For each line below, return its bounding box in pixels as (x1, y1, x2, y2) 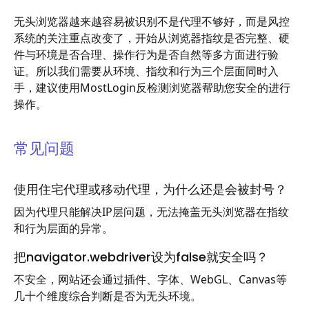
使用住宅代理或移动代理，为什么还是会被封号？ (14, 181, 287, 199)
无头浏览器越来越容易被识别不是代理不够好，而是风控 (14, 14, 290, 29)
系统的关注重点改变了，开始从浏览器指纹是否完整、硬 (14, 31, 290, 46)
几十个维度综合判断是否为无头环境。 (14, 288, 201, 303)
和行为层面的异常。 (14, 221, 113, 235)
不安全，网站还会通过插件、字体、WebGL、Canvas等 (14, 272, 287, 286)
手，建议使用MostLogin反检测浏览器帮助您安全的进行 (14, 81, 290, 95)
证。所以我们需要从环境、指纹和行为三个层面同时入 (14, 64, 279, 79)
